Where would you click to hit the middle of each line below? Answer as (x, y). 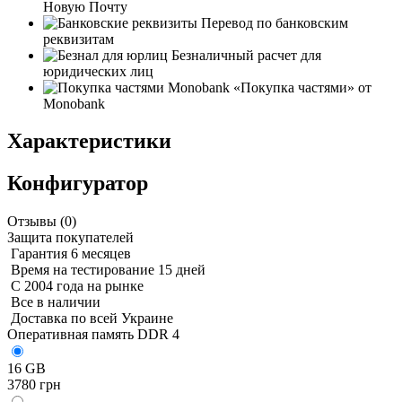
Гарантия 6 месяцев (69, 254)
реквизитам (79, 39)
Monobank (74, 103)
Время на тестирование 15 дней (106, 270)
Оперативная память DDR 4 (93, 335)
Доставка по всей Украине (90, 319)
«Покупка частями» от (301, 87)
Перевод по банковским (273, 22)
